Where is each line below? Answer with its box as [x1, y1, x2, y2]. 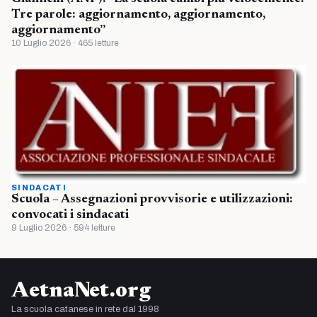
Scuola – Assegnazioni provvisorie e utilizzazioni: [11, 193, 293, 207]
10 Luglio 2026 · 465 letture [11, 38, 119, 48]
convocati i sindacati [11, 209, 129, 222]
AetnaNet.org [11, 281, 151, 303]
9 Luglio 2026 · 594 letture [11, 223, 115, 234]
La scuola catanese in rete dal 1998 [11, 304, 159, 315]
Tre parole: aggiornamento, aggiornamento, [11, 8, 265, 21]
